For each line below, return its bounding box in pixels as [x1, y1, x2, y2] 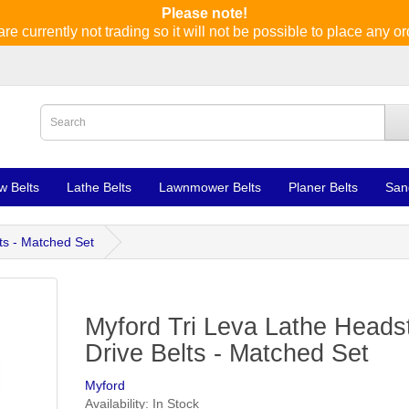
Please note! [162, 5, 247, 21]
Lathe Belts [67, 180, 131, 194]
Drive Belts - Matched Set [84, 340, 369, 367]
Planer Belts [288, 180, 358, 194]
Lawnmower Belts [159, 180, 261, 194]
